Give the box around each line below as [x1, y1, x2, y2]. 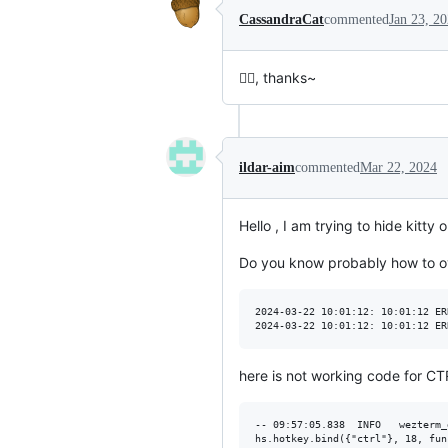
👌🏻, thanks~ [239, 69, 316, 86]
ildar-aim [239, 160, 295, 175]
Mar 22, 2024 [360, 160, 437, 175]
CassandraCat [239, 12, 324, 27]
